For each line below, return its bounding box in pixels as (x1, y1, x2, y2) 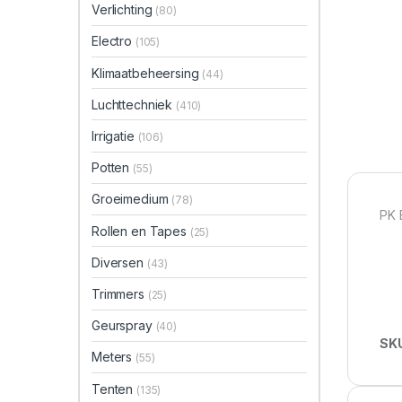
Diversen (92, 254, 147, 270)
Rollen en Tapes (92, 223, 190, 239)
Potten (92, 160, 134, 176)
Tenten (92, 380, 137, 397)
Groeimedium (92, 191, 172, 207)
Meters (92, 349, 136, 365)
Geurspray (92, 318, 156, 334)
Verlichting (92, 2, 156, 18)
